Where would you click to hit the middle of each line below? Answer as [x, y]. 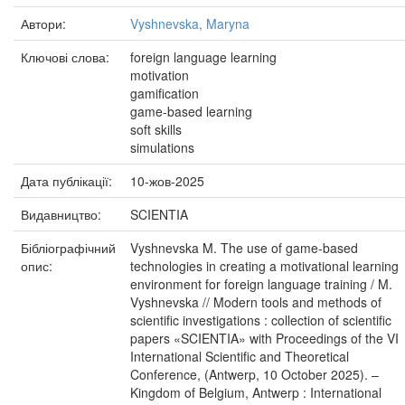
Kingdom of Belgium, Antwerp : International [256, 392]
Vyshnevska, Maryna [190, 24]
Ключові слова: [67, 57]
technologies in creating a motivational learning [264, 266]
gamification [165, 93]
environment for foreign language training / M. [261, 284]
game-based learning [191, 111]
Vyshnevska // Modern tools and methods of [256, 302]
